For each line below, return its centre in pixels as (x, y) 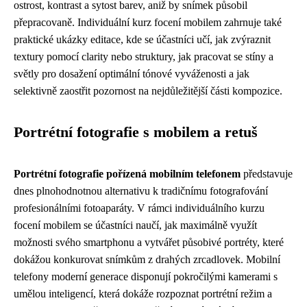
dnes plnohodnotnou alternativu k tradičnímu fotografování (141, 191)
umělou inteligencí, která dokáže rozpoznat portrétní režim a (143, 293)
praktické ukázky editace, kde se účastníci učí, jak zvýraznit (142, 39)
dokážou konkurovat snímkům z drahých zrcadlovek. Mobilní (147, 259)
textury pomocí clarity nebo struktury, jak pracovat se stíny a (144, 56)
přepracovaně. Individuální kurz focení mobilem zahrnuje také (148, 22)
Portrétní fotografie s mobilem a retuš (136, 132)
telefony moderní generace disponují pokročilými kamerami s (146, 276)
